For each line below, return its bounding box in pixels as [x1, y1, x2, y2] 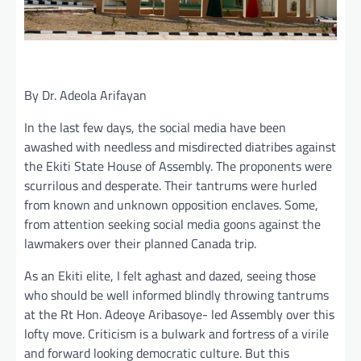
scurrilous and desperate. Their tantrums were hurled [24, 175, 317, 195]
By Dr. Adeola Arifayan [24, 85, 147, 105]
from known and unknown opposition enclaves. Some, [24, 194, 318, 214]
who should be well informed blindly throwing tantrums [24, 284, 329, 305]
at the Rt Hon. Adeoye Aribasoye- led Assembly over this [24, 304, 334, 324]
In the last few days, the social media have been [24, 117, 286, 137]
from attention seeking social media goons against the [24, 214, 321, 234]
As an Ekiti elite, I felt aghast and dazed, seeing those [24, 265, 316, 285]
